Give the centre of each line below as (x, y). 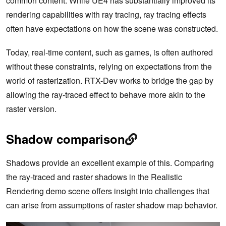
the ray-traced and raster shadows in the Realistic (94, 177)
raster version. (31, 109)
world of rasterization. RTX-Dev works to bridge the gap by (110, 81)
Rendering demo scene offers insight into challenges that (108, 191)
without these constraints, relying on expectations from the (109, 67)
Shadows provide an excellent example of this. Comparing (110, 163)
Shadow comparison (66, 139)
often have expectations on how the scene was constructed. (112, 29)
